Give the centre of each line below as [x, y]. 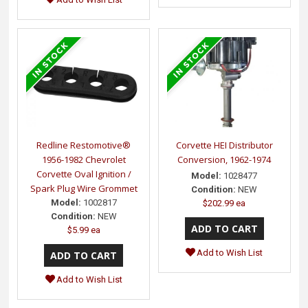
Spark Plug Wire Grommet [84, 189]
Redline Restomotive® [84, 145]
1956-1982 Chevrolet [84, 160]
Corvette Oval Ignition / [84, 174]
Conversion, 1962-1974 [224, 160]
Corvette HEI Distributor [224, 145]
